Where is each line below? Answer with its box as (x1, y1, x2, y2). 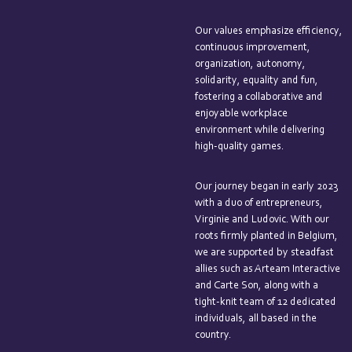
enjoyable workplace (194, 108, 288, 120)
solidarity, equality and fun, (194, 75, 318, 87)
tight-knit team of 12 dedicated (194, 297, 336, 309)
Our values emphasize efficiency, (194, 26, 343, 38)
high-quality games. (194, 141, 284, 153)
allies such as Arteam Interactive (194, 264, 340, 276)
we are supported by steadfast (194, 247, 334, 259)
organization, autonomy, (194, 59, 306, 71)
